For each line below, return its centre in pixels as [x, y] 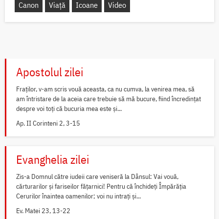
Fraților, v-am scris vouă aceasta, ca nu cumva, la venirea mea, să [105, 89]
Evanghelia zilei [53, 159]
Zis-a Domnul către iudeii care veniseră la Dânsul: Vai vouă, [97, 176]
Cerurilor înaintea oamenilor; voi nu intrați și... [78, 196]
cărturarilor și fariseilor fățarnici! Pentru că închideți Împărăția [101, 186]
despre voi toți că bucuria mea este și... [69, 108]
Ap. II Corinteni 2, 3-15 [48, 123]
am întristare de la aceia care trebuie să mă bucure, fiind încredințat [109, 99]
